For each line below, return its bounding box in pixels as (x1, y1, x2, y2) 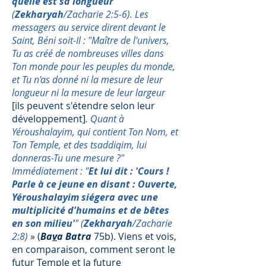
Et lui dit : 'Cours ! (88, 164, 169, 178)
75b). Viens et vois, (91, 230, 176, 243)
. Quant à (85, 112, 124, 125)
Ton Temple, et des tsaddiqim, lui (12, 138, 147, 151)
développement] (12, 112, 85, 125)
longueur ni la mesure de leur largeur (12, 86, 165, 99)
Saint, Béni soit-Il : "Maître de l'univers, (12, 34, 169, 47)
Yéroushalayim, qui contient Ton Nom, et (12, 125, 178, 138)
